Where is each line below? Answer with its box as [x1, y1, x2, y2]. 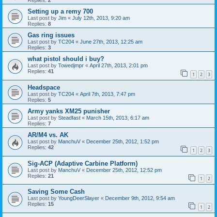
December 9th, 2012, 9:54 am [105, 195, 175, 201]
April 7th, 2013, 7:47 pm [80, 91, 135, 97]
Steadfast [58, 115, 80, 121]
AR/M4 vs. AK [28, 131, 68, 139]
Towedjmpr [58, 62, 84, 69]
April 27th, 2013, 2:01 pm [90, 62, 148, 69]
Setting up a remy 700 [28, 8, 93, 15]
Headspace [28, 84, 60, 92]
